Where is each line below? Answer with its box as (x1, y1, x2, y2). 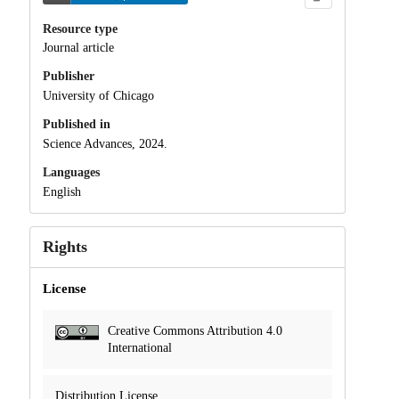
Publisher (42, 69, 94, 84)
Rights (42, 237, 87, 256)
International (107, 340, 172, 354)
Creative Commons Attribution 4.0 (107, 323, 282, 338)
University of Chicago (42, 89, 154, 103)
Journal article (42, 41, 114, 55)
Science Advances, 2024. (42, 136, 167, 151)
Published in (42, 118, 110, 132)
